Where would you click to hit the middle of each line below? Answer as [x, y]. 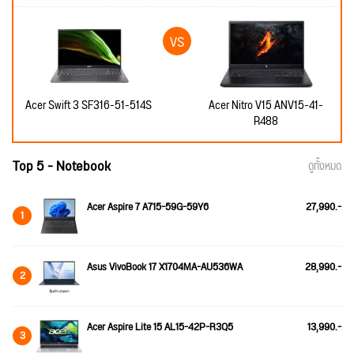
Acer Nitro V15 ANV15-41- [266, 105]
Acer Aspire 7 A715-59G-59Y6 [148, 207]
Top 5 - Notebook [62, 166]
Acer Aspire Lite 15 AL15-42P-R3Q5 [160, 327]
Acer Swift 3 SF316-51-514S [88, 105]
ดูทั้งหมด [325, 166]
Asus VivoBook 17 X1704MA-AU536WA [165, 267]
